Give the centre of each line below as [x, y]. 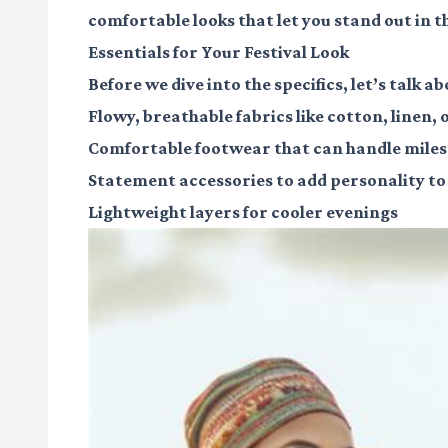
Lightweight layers [164, 212]
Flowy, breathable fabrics [190, 116]
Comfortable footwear [179, 148]
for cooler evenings [319, 212]
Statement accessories [180, 180]
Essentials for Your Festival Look [218, 52]
